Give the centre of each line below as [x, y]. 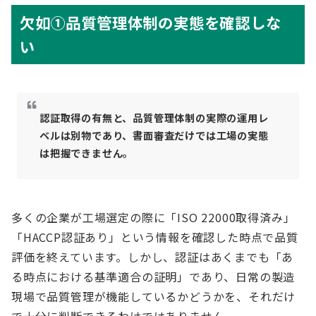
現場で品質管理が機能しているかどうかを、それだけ [154, 296]
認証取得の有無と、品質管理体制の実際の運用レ [154, 118]
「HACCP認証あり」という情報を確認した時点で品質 [155, 237]
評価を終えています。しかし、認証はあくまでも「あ [153, 257]
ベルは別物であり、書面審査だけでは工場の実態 [154, 135]
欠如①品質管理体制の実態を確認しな [151, 22]
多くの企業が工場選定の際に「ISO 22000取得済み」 [153, 217]
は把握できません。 [87, 153]
